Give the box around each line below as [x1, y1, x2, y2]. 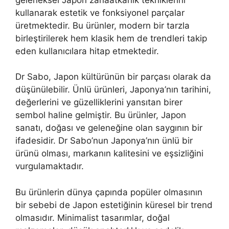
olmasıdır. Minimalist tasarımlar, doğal [15, 212, 170, 223]
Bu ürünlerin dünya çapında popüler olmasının [15, 187, 202, 197]
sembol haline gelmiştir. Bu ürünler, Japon [15, 110, 186, 121]
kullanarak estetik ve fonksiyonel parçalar [15, 7, 185, 18]
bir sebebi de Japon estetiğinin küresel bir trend [15, 199, 213, 210]
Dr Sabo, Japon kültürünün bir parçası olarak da [15, 72, 211, 82]
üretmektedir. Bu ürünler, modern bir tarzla [15, 20, 190, 31]
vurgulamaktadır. [15, 161, 84, 172]
